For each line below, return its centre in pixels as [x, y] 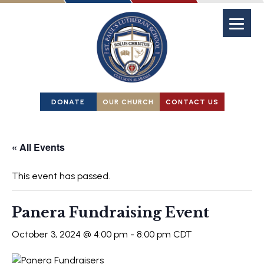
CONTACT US [192, 102]
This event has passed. [61, 176]
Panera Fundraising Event [110, 212]
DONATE [68, 102]
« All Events [38, 147]
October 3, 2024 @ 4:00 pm [70, 234]
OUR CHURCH [128, 102]
